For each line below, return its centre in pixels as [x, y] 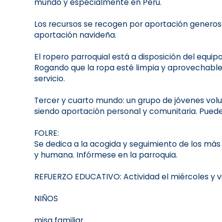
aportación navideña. [75, 35]
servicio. [49, 79]
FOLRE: [46, 133]
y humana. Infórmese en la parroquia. [106, 155]
